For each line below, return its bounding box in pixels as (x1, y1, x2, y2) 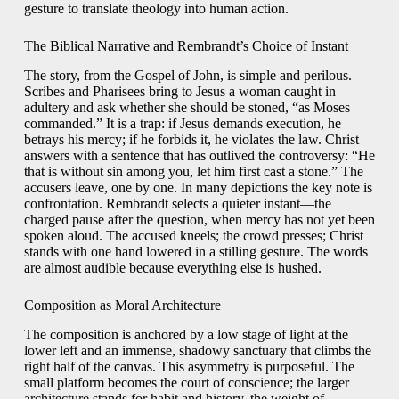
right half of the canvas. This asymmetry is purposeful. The (23, 358, 354, 374)
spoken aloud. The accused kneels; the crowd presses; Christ (23, 227, 363, 243)
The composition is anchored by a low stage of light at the (23, 326, 348, 342)
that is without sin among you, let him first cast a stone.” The (23, 163, 363, 179)
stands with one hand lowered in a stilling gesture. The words (23, 243, 368, 259)
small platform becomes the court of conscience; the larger (23, 374, 349, 390)
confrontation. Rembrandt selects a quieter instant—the (23, 195, 331, 211)
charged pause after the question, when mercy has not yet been (23, 211, 375, 227)
